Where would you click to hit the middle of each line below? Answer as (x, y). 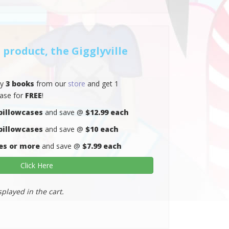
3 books (20, 83)
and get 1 (102, 83)
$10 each (102, 129)
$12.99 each (107, 112)
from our (51, 83)
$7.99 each (102, 146)
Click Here (37, 165)
